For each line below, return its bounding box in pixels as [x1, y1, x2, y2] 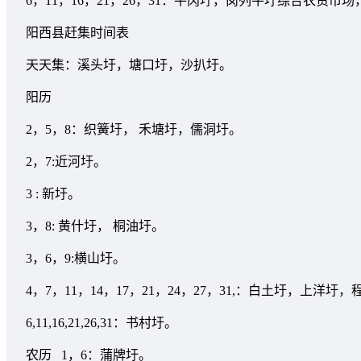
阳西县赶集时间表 [26, 25, 129, 39]
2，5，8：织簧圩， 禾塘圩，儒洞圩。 [26, 122, 242, 136]
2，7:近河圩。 [26, 154, 106, 168]
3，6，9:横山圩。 [26, 251, 126, 265]
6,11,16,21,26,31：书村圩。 [26, 315, 177, 330]
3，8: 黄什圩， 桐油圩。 [26, 218, 164, 233]
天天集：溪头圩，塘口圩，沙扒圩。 [26, 57, 232, 72]
